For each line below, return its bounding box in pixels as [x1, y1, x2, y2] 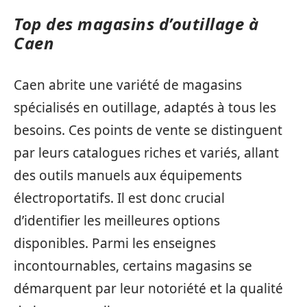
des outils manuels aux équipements [14, 166, 242, 184]
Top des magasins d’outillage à [14, 12, 258, 35]
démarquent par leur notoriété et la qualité [14, 279, 283, 297]
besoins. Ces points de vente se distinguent [14, 121, 282, 139]
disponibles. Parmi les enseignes [14, 234, 216, 252]
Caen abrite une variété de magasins [14, 75, 242, 94]
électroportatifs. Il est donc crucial [14, 188, 225, 207]
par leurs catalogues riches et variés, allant [14, 143, 279, 162]
